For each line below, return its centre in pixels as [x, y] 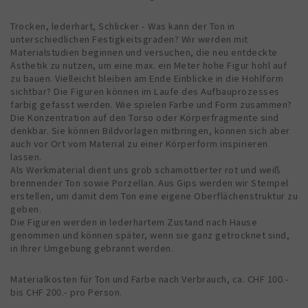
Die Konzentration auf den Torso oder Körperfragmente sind [145, 118]
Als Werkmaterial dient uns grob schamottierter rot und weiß [146, 170]
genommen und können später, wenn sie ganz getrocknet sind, [150, 235]
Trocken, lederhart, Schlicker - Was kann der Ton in [123, 26]
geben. [26, 209]
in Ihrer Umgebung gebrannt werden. [92, 248]
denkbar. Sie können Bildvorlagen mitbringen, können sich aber [150, 131]
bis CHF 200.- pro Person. [66, 292]
